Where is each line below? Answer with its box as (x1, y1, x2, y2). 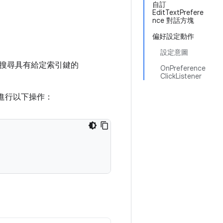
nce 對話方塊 (152, 16, 194, 25)
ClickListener (160, 72, 202, 81)
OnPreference (160, 64, 206, 73)
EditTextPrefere (152, 8, 204, 17)
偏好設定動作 (152, 32, 194, 41)
